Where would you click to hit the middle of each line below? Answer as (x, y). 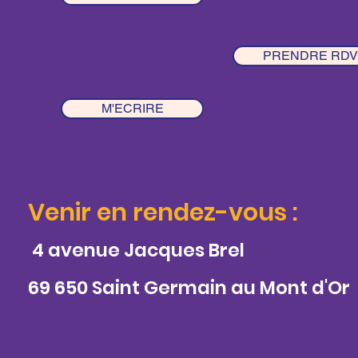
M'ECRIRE (132, 108)
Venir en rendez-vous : (163, 213)
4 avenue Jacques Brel (137, 250)
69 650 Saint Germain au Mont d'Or (189, 288)
